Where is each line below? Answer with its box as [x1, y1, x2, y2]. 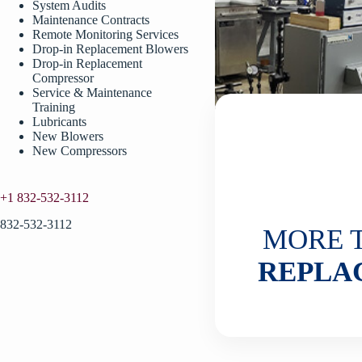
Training [32, 100, 75, 114]
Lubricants [32, 115, 86, 128]
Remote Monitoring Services [32, 27, 179, 41]
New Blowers [32, 129, 103, 143]
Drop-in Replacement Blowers [32, 42, 188, 56]
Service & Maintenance [32, 86, 152, 99]
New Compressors [32, 144, 127, 158]
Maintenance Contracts [32, 13, 149, 27]
